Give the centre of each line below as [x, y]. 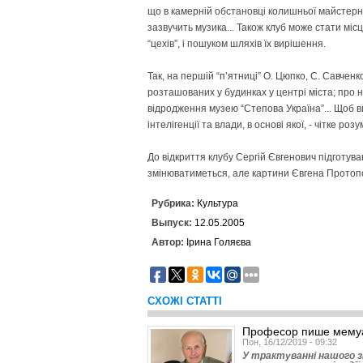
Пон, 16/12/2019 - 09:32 [290, 342]
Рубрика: [174, 203]
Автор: [169, 242]
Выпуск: [173, 223]
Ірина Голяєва [219, 242]
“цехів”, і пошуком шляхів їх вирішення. [237, 44]
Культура [218, 203]
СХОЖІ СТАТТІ [185, 301]
